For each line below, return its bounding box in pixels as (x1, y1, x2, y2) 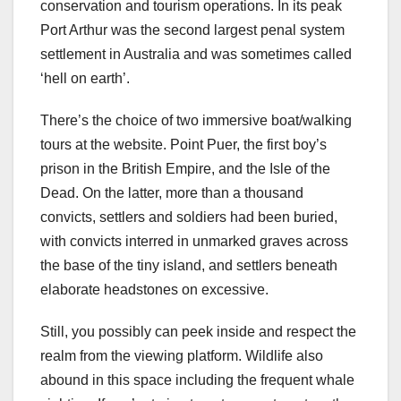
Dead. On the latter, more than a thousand (40, 184, 303, 200)
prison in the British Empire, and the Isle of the (40, 160, 330, 176)
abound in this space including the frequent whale (40, 371, 354, 388)
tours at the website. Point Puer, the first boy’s (40, 136, 327, 152)
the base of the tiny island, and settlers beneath (40, 257, 337, 273)
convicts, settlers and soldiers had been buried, (40, 209, 337, 225)
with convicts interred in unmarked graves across (40, 233, 348, 249)
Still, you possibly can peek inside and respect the (40, 323, 356, 339)
